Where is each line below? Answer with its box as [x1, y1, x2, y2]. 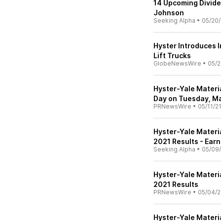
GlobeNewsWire [153, 60, 201, 67]
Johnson [153, 8, 184, 17]
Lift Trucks [153, 51, 191, 60]
